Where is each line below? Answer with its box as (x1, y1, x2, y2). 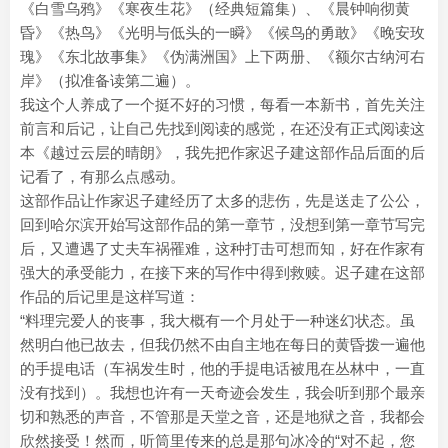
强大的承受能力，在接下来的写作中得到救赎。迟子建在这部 (20, 264, 425, 281)
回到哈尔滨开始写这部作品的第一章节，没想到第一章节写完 (20, 216, 425, 233)
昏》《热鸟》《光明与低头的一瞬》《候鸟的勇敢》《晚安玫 (20, 24, 425, 41)
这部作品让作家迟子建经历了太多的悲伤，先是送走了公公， (20, 192, 425, 209)
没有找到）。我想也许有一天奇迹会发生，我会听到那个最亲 (20, 384, 425, 401)
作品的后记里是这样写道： (20, 288, 200, 305)
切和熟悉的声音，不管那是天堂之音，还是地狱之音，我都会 (20, 408, 425, 425)
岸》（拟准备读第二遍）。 (20, 72, 200, 89)
